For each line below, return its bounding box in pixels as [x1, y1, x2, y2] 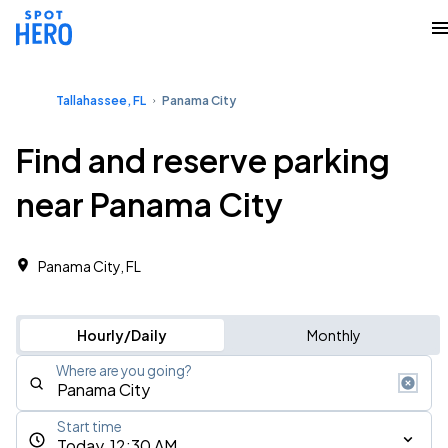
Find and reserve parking [16, 140, 390, 180]
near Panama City [16, 184, 283, 224]
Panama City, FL [38, 257, 141, 275]
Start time [57, 418, 122, 435]
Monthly [306, 326, 361, 344]
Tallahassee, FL [56, 93, 146, 108]
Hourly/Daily [76, 326, 167, 344]
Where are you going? [56, 362, 192, 379]
